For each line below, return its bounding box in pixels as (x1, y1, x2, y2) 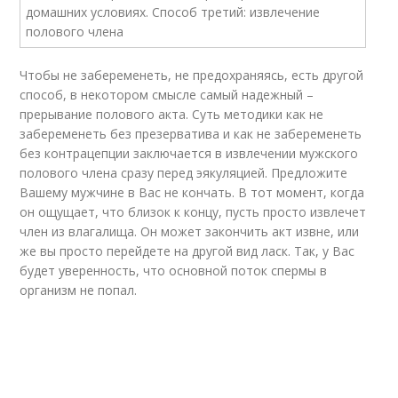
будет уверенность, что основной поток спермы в (20, 262, 328, 279)
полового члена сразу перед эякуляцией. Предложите (20, 164, 348, 181)
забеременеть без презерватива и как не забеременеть (20, 125, 362, 142)
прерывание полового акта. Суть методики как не (20, 106, 324, 123)
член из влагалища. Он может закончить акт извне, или (20, 223, 360, 240)
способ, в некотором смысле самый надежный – (20, 86, 314, 103)
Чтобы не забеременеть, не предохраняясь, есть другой (20, 67, 364, 84)
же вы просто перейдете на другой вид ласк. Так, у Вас (20, 243, 355, 259)
